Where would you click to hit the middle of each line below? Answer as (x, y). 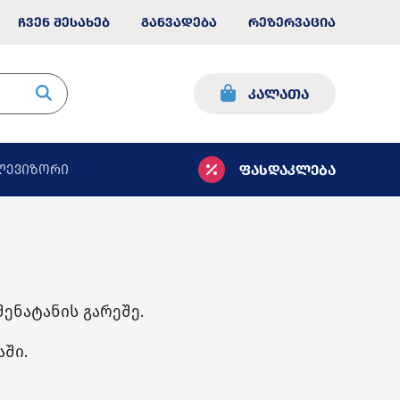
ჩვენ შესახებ (64, 22)
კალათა (279, 94)
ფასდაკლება (287, 170)
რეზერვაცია (292, 22)
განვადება (179, 22)
